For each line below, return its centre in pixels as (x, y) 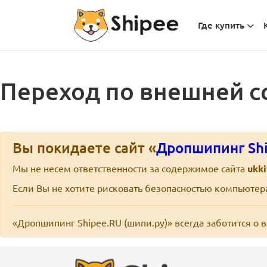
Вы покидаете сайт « (84, 148)
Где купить (221, 25)
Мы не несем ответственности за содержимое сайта (130, 168)
